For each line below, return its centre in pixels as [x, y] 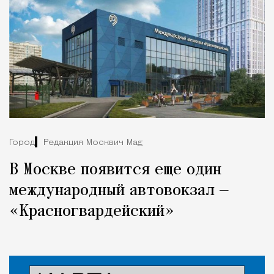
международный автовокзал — [119, 191]
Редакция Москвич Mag [93, 143]
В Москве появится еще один [115, 170]
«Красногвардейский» [92, 212]
